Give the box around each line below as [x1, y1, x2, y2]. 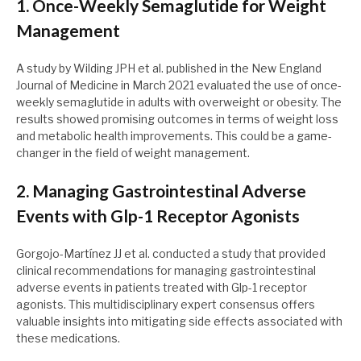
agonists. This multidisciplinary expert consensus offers [16, 297, 315, 312]
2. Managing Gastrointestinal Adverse [16, 180, 306, 201]
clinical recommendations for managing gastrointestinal [16, 263, 316, 278]
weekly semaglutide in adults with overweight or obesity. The [16, 95, 342, 110]
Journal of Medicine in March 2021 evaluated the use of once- [16, 78, 342, 93]
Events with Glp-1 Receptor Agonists [16, 205, 300, 226]
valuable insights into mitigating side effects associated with [16, 314, 342, 329]
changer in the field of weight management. [16, 146, 250, 160]
